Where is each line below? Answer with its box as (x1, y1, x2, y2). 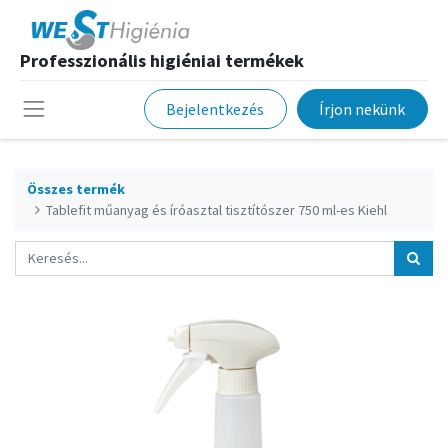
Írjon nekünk (319, 99, 406, 120)
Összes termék (27, 179, 125, 198)
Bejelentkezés (166, 99, 265, 120)
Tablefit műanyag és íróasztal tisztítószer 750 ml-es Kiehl (46, 200, 388, 219)
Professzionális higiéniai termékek (20, 49, 304, 72)
